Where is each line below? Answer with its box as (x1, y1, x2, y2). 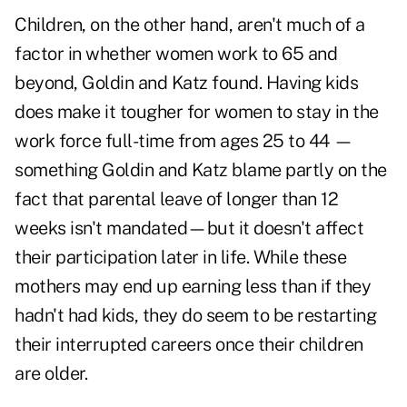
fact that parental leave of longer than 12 (15, 188, 338, 211)
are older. (15, 362, 87, 385)
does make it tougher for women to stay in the (15, 101, 379, 124)
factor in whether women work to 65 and (15, 43, 337, 65)
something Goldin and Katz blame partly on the (15, 159, 387, 182)
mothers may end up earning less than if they (15, 275, 371, 298)
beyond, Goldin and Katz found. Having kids (15, 72, 358, 94)
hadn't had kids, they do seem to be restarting (15, 304, 376, 327)
